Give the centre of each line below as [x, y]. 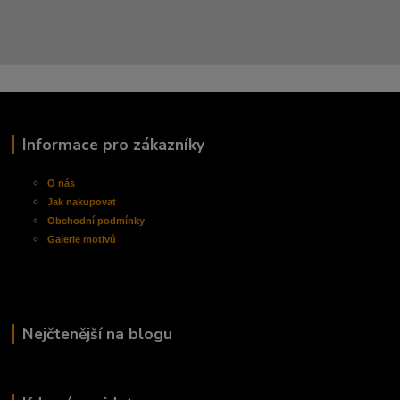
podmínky [121, 220]
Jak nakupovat [82, 201]
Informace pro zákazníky [113, 144]
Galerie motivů [82, 239]
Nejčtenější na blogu [97, 333]
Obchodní [73, 220]
